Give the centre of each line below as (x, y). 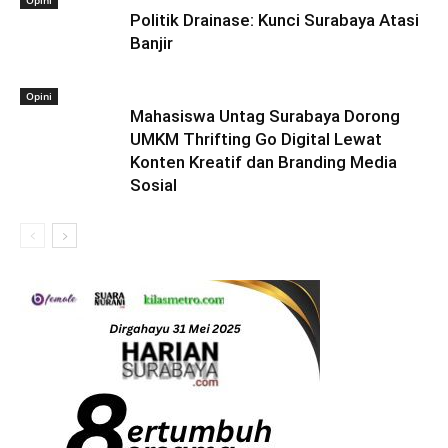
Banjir (151, 43)
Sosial (153, 185)
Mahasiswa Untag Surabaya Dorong (265, 116)
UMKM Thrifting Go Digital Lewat (256, 139)
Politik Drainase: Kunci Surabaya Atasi (274, 20)
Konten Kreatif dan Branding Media (263, 162)
